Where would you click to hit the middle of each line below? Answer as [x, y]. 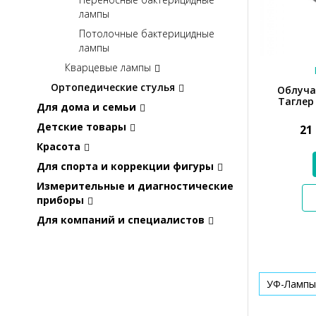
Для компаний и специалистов [121, 219]
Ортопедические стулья [113, 87]
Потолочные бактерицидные [147, 33]
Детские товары [81, 126]
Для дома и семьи [86, 107]
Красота [59, 146]
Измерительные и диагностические [135, 186]
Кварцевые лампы [108, 67]
